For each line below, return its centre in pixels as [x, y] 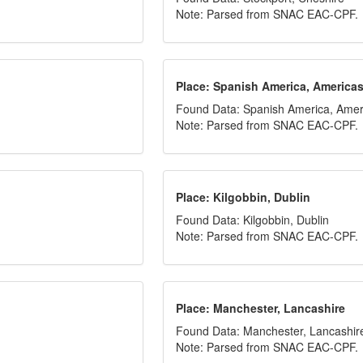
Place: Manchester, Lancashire [261, 308]
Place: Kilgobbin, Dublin [243, 197]
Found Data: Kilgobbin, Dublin [253, 220]
